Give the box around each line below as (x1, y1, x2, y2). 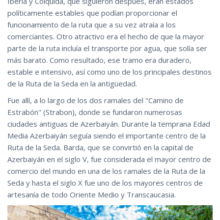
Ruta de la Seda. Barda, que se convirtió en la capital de (7, 142, 193, 153)
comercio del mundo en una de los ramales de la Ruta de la (7, 166, 205, 176)
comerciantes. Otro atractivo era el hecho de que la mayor (7, 31, 204, 42)
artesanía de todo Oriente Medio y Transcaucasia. (7, 190, 176, 200)
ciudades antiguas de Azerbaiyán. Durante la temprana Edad (7, 119, 210, 129)
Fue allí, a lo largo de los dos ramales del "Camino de (7, 95, 184, 106)
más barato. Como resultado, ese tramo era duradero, (7, 55, 192, 65)
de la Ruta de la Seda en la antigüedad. (7, 79, 137, 89)
